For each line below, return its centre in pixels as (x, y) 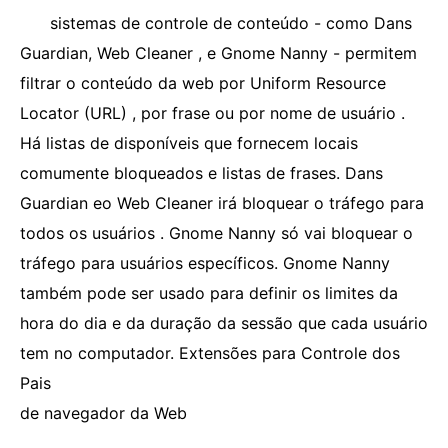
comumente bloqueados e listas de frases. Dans (201, 173)
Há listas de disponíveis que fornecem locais (189, 143)
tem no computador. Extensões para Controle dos (210, 353)
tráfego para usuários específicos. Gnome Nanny (205, 263)
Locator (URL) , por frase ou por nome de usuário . (212, 113)
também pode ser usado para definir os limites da (209, 293)
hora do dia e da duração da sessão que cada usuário (224, 323)
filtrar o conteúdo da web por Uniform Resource (203, 83)
